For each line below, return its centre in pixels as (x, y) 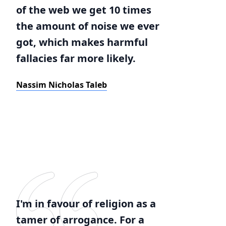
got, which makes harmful (82, 42)
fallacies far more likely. (76, 58)
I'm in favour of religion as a (86, 204)
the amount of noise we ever (88, 26)
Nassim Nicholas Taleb (62, 85)
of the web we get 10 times (84, 10)
